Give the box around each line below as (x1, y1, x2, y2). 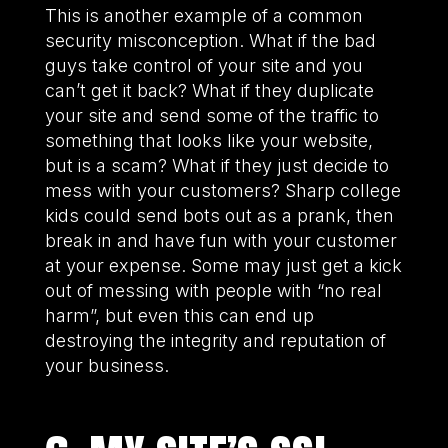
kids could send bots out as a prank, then (44, 204, 394, 226)
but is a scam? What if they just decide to (44, 154, 389, 176)
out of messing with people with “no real (44, 279, 382, 301)
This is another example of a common (44, 4, 363, 26)
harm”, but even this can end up (44, 304, 314, 326)
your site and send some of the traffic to (44, 104, 379, 126)
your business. (44, 354, 169, 376)
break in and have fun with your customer (44, 229, 397, 251)
